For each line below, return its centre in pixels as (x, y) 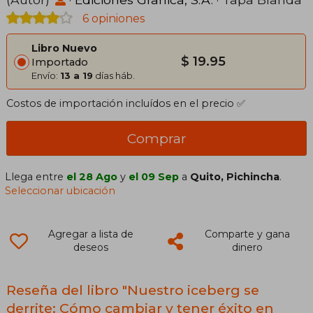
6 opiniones (112, 19)
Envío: (46, 76)
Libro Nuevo (64, 49)
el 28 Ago (92, 177)
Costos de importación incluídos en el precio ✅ (126, 104)
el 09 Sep (154, 177)
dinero (247, 248)
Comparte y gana (247, 234)
